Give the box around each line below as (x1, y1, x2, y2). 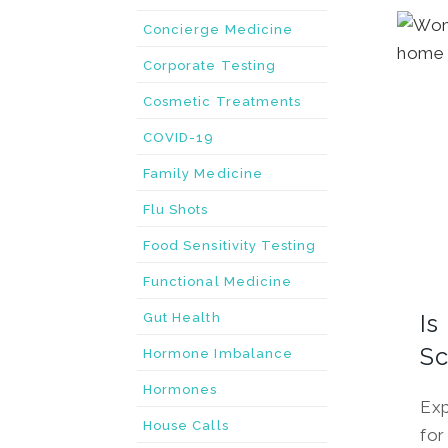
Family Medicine (143, 166, 263, 181)
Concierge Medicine (143, 22, 294, 37)
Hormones (143, 382, 218, 397)
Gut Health (143, 310, 221, 325)
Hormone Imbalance (143, 346, 294, 361)
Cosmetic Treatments (143, 94, 302, 109)
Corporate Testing (143, 58, 277, 73)
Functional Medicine (143, 274, 293, 289)
